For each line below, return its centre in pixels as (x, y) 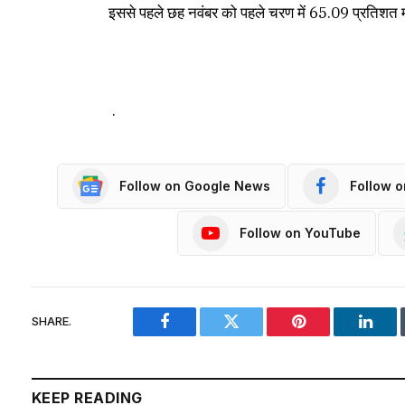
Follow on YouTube (300, 233)
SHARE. (52, 321)
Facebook (195, 335)
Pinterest (325, 335)
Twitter (254, 335)
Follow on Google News (195, 186)
